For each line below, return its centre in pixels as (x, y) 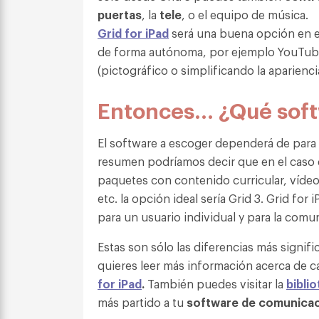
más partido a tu (141, 302)
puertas (120, 15)
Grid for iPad (133, 33)
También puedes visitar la (217, 284)
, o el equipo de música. (245, 15)
